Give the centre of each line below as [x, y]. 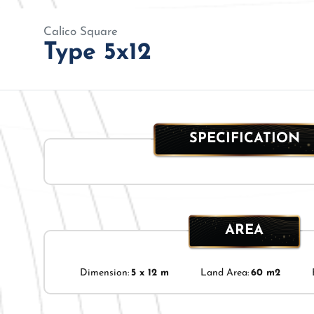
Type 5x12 [97, 53]
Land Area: [224, 273]
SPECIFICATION [244, 139]
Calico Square [81, 32]
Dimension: [105, 273]
